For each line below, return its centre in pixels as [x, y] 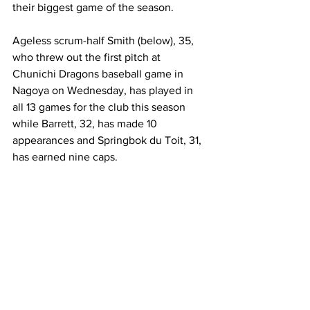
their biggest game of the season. [94, 7]
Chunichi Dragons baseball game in [99, 74]
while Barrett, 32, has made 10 [86, 124]
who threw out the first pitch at [88, 57]
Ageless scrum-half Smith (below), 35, [104, 40]
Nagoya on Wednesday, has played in [104, 90]
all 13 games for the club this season [100, 107]
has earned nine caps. [66, 157]
